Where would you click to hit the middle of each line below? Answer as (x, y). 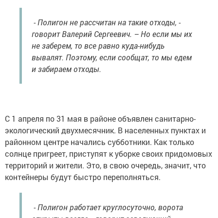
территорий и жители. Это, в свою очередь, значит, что (105, 165)
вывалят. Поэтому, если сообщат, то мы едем (112, 57)
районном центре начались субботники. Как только (100, 142)
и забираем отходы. (66, 69)
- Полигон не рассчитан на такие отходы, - (106, 22)
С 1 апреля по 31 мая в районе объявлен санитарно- (100, 119)
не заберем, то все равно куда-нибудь (98, 46)
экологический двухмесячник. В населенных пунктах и (105, 130)
